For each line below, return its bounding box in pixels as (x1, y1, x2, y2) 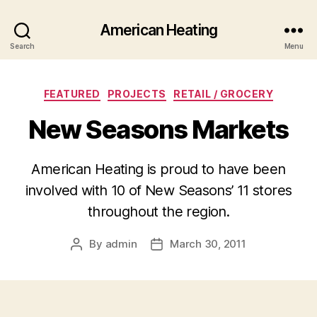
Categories (158, 83, 221, 98)
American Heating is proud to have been (31, 160, 286, 178)
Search (10, 41, 35, 50)
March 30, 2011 (170, 236, 246, 250)
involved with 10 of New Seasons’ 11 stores (25, 181, 292, 199)
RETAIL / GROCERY (173, 88, 274, 100)
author (76, 253, 109, 267)
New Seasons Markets (28, 113, 289, 145)
